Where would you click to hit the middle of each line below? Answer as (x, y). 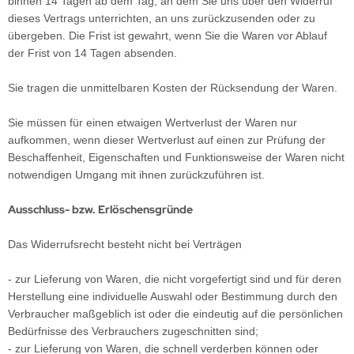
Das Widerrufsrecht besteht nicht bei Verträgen (125, 244)
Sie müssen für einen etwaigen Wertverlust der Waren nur (153, 122)
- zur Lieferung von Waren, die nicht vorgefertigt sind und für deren (175, 279)
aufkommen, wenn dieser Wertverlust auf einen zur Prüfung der (167, 140)
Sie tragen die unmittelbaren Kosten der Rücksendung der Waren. (173, 88)
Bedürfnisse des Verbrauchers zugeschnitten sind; (133, 331)
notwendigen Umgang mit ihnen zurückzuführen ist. (136, 175)
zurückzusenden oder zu (254, 18)
